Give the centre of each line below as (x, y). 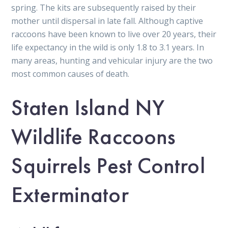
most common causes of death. (70, 74)
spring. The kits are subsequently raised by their (104, 7)
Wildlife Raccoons (94, 136)
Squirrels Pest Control (108, 165)
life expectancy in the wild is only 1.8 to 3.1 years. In (108, 47)
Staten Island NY (88, 107)
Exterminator (70, 194)
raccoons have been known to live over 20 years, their (114, 34)
